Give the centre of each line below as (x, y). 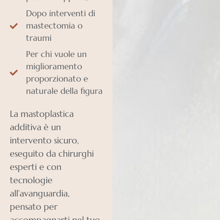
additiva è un (35, 127)
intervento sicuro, (44, 140)
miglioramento (54, 67)
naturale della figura (64, 91)
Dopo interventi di (61, 14)
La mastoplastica (42, 114)
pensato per (34, 207)
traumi (39, 38)
